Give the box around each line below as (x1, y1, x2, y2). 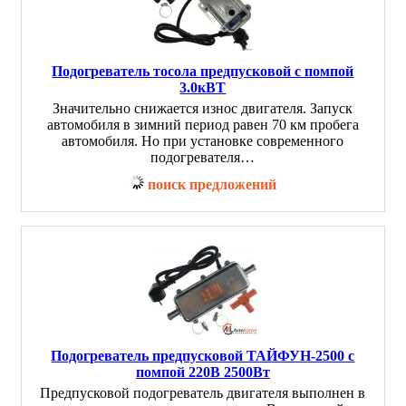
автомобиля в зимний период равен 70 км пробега (47, 117, 359, 132)
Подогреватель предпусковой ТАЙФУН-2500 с (51, 348, 355, 363)
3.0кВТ (179, 80, 227, 95)
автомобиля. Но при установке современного (62, 133, 344, 149)
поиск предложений (148, 177, 276, 192)
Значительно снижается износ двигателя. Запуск (53, 101, 353, 116)
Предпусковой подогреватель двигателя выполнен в (40, 385, 366, 401)
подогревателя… (150, 150, 256, 165)
